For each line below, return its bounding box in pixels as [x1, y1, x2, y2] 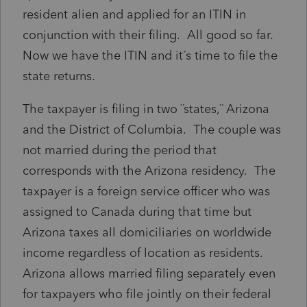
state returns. [23, 68, 95, 84]
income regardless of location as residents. [23, 245, 267, 260]
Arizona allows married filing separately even [23, 265, 275, 281]
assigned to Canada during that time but [23, 204, 251, 219]
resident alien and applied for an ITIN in [23, 6, 246, 22]
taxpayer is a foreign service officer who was [23, 183, 270, 199]
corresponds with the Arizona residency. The [23, 162, 275, 178]
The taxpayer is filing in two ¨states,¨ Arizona [23, 101, 269, 116]
